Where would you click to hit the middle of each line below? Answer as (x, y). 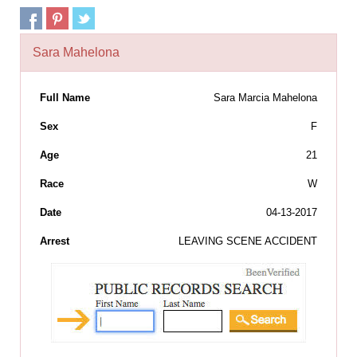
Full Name (65, 98)
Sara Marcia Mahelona (265, 98)
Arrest (55, 241)
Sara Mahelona (76, 53)
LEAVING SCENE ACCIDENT (248, 241)
